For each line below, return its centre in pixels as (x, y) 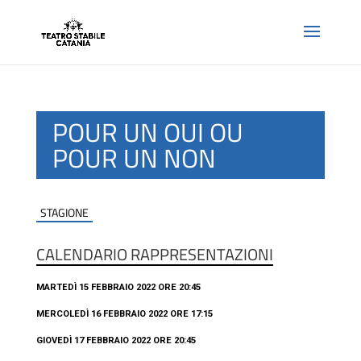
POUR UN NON (134, 158)
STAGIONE (64, 212)
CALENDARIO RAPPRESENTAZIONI (154, 254)
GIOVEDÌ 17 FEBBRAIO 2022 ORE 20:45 (116, 340)
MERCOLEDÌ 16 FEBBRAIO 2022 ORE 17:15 (124, 314)
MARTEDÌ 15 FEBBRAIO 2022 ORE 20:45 (118, 287)
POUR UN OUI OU (147, 132)
